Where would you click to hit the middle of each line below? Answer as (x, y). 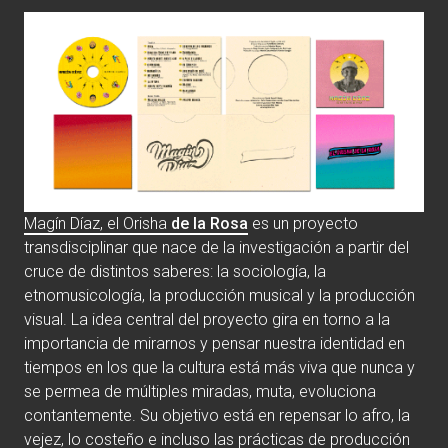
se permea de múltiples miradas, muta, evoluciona (200, 391)
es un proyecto (303, 223)
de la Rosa (207, 223)
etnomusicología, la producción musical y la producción (219, 295)
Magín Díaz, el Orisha (95, 223)
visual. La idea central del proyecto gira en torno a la (207, 319)
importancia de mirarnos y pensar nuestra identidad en (214, 343)
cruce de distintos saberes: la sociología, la (175, 271)
